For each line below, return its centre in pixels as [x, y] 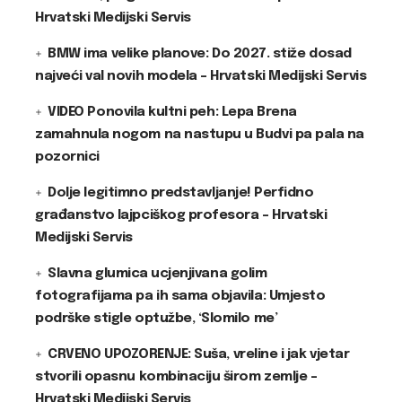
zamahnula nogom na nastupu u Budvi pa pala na [200, 135]
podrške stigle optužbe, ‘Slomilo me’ [157, 319]
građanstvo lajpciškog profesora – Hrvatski [181, 215]
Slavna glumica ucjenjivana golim [157, 274]
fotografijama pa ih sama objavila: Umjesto [180, 296]
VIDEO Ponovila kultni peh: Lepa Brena [172, 112]
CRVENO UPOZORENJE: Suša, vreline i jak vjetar [199, 354]
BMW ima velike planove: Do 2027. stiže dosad [200, 54]
